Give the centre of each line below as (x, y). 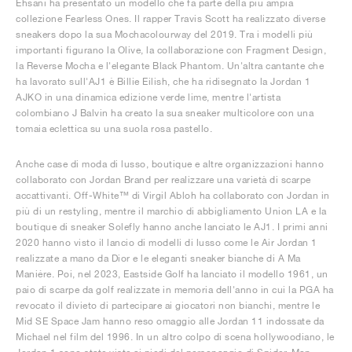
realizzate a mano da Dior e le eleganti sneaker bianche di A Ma (158, 258)
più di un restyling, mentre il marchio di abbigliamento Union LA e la (171, 211)
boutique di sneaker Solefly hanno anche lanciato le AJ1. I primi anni (172, 226)
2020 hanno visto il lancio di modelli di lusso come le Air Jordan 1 (167, 242)
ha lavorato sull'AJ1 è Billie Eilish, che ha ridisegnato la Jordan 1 (163, 81)
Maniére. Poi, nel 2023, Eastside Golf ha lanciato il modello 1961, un (172, 273)
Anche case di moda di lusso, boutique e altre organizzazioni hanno (170, 163)
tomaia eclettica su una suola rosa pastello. (114, 128)
